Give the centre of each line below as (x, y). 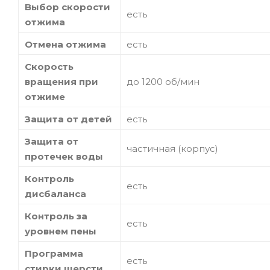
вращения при (61, 81)
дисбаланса (55, 193)
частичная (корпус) (172, 148)
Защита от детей (68, 119)
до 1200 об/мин (163, 81)
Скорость (49, 66)
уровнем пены (61, 231)
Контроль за (56, 216)
